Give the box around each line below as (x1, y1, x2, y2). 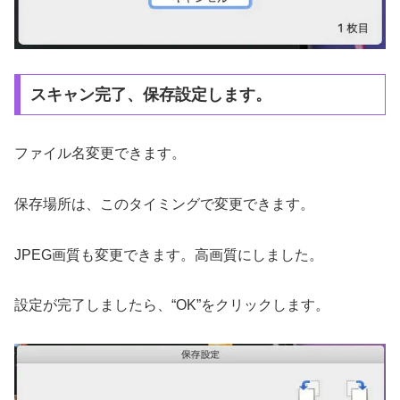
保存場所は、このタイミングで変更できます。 (14, 196, 314, 212)
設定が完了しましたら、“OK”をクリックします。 (14, 297, 329, 313)
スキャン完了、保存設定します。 (29, 86, 271, 104)
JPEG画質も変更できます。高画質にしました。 (14, 246, 323, 262)
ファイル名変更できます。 (14, 146, 186, 162)
